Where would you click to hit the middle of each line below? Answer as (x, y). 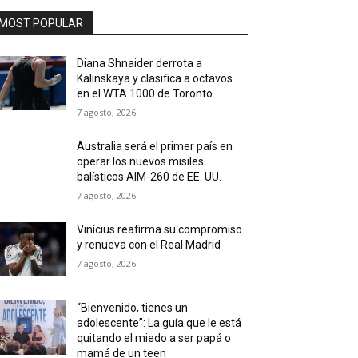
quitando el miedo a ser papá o (154, 338)
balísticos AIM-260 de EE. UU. (149, 177)
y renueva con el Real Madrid (149, 245)
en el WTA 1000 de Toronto (145, 93)
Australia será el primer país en (155, 146)
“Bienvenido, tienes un (133, 308)
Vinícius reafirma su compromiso (160, 229)
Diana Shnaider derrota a (140, 63)
